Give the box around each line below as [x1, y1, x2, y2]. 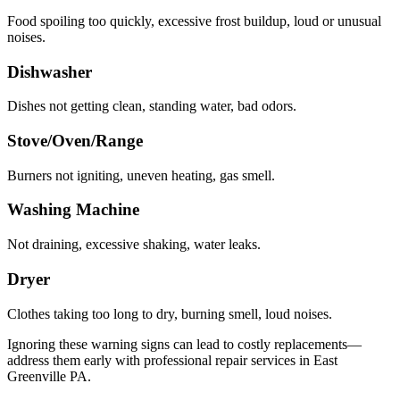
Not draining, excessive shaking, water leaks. [7, 237, 261, 253]
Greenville [7, 368, 66, 384]
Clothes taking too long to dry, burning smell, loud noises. [7, 305, 332, 321]
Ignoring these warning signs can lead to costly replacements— [7, 336, 362, 352]
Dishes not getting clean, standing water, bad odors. [7, 98, 296, 114]
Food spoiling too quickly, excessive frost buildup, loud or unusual [7, 12, 381, 29]
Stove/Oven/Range [7, 131, 143, 151]
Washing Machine [7, 200, 139, 220]
